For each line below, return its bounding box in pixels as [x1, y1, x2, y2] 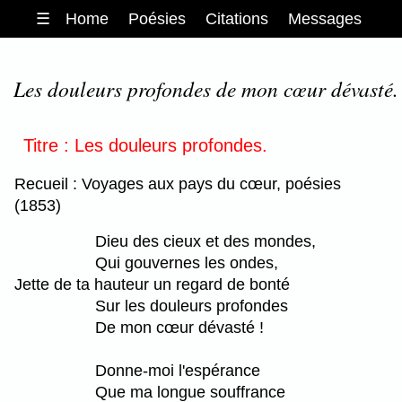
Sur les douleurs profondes [95, 296, 288, 315]
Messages [288, 9, 363, 28]
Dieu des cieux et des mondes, [95, 232, 316, 250]
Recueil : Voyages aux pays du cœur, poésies [14, 174, 341, 193]
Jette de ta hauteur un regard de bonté [14, 275, 290, 293]
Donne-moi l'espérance [95, 361, 260, 380]
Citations [205, 9, 269, 28]
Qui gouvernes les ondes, [95, 253, 278, 272]
